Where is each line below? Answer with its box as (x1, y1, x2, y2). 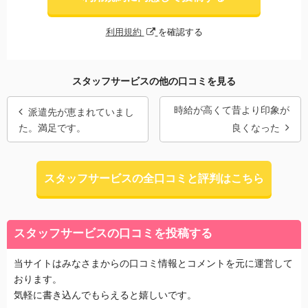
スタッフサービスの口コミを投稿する (14, 226, 212, 240)
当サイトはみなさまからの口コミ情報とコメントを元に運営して (14, 257, 293, 269)
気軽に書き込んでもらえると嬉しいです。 (14, 289, 197, 300)
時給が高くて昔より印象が (174, 104, 289, 115)
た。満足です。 (19, 122, 86, 133)
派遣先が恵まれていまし (28, 106, 134, 118)
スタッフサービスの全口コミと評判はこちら (43, 172, 264, 184)
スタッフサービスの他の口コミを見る (72, 75, 236, 87)
